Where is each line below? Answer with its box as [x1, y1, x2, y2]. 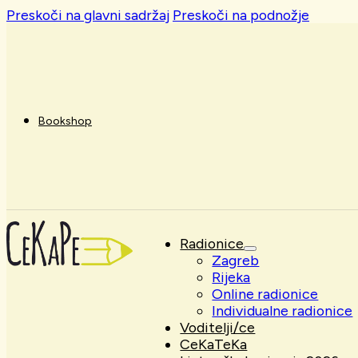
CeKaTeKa [180, 336, 248, 353]
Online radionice [212, 285, 319, 303]
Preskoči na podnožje [173, 6, 309, 23]
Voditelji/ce [180, 319, 256, 336]
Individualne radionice [212, 302, 353, 320]
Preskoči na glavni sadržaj [6, 6, 169, 23]
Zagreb [212, 252, 260, 269]
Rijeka [212, 268, 251, 286]
